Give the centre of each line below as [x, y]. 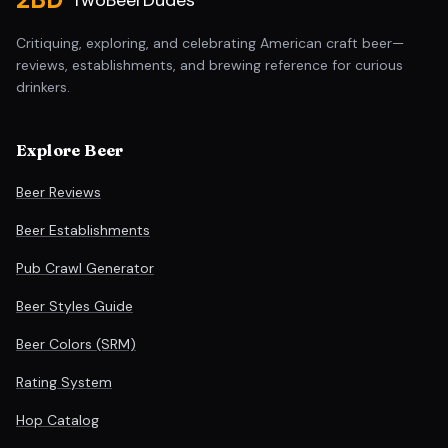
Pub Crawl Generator [85, 268]
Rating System [64, 382]
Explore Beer [70, 150]
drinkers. [43, 87]
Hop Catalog [57, 420]
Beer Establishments [83, 230]
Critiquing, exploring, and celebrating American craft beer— [210, 43]
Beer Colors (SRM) [76, 344]
